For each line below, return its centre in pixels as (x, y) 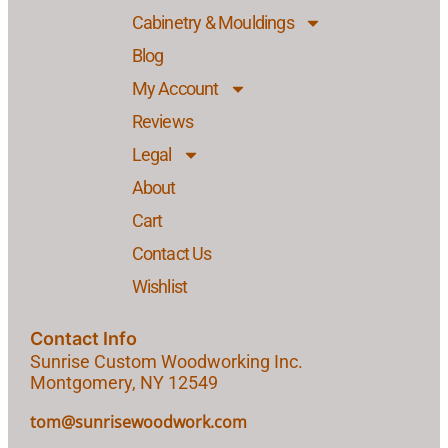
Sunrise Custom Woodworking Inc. (166, 361)
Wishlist (159, 287)
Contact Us (171, 254)
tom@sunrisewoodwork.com (138, 421)
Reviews (162, 122)
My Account (175, 89)
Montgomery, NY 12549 (123, 382)
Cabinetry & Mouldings (212, 23)
